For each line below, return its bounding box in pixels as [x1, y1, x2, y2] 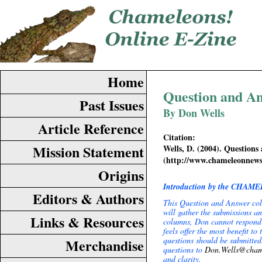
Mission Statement [33, 142, 144, 162]
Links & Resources [30, 212, 144, 232]
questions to [163, 244, 205, 255]
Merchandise [65, 235, 144, 256]
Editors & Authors [33, 188, 144, 209]
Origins [98, 165, 144, 185]
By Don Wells [163, 105, 225, 120]
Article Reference [38, 118, 144, 139]
